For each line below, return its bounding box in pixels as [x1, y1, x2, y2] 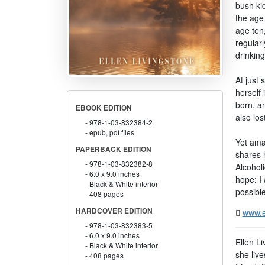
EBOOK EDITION [75, 102, 132, 113]
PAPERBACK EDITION [75, 144, 151, 154]
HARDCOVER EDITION [75, 205, 153, 216]
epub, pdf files [89, 127, 135, 137]
